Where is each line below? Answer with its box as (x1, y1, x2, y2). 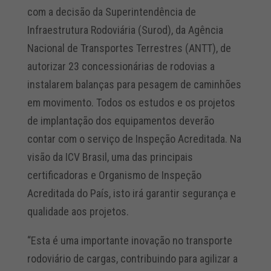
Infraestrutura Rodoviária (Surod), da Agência (27, 24, 223, 37)
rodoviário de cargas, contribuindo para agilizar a (27, 252, 238, 266)
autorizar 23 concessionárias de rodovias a (27, 60, 215, 73)
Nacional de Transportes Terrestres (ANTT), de (27, 42, 231, 55)
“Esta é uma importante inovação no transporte (27, 234, 232, 247)
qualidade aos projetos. (27, 205, 129, 218)
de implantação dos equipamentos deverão (27, 114, 214, 128)
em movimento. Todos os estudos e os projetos (27, 96, 235, 109)
